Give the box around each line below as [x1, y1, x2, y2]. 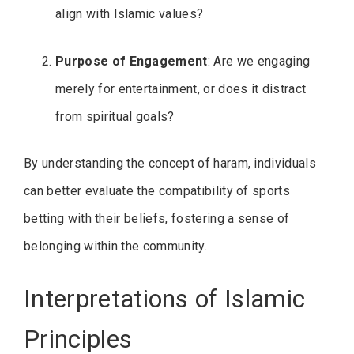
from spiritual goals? [55, 108, 175, 124]
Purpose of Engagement [55, 53, 208, 69]
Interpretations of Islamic [24, 283, 306, 314]
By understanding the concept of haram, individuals [24, 155, 317, 171]
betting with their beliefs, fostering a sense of [24, 210, 290, 226]
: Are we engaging [207, 53, 311, 69]
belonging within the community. [24, 238, 207, 254]
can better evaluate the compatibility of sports [24, 183, 291, 198]
